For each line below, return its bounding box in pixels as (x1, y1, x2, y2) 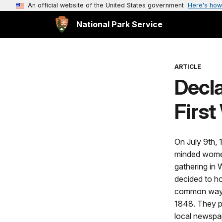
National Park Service (76, 19, 163, 29)
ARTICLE (174, 63, 201, 70)
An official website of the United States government (28, 1, 184, 9)
